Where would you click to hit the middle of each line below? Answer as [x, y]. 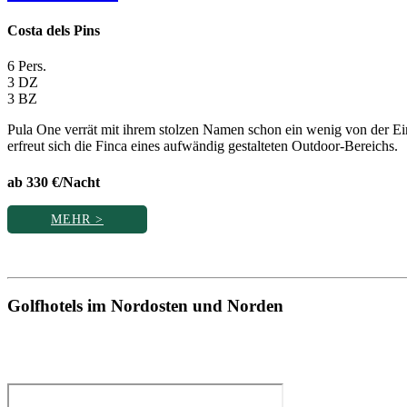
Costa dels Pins [54, 31]
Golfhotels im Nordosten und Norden [145, 305]
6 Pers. [27, 66]
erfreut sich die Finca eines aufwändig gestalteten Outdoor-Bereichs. [203, 146]
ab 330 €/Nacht [54, 182]
